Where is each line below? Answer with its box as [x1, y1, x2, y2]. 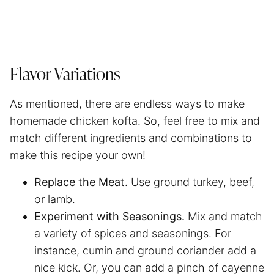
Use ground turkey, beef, [128, 175, 254, 188]
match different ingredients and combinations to [10, 131, 252, 144]
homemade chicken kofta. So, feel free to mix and [10, 114, 260, 127]
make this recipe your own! [10, 148, 149, 161]
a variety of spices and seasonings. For [34, 226, 231, 240]
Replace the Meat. [34, 175, 128, 188]
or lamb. [34, 192, 78, 206]
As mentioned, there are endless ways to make [10, 97, 245, 110]
